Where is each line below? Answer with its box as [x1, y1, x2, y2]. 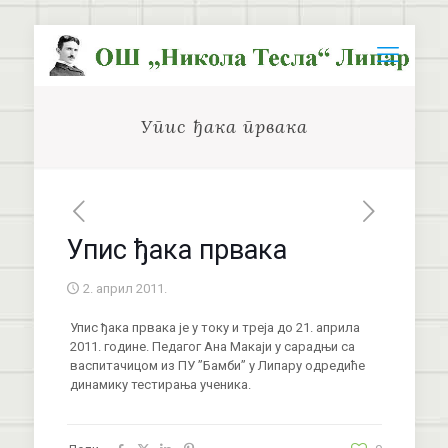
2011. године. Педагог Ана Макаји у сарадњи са [69, 339, 355, 354]
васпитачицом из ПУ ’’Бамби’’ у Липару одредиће [69, 358, 365, 373]
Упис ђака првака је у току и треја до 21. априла [69, 320, 360, 335]
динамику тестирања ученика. [69, 377, 251, 392]
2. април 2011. [82, 281, 167, 296]
